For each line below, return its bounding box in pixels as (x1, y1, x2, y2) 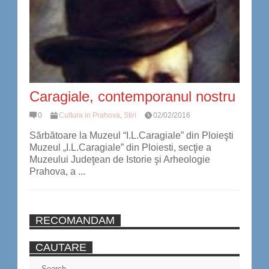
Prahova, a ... (29, 166, 85, 177)
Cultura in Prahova (59, 111, 120, 119)
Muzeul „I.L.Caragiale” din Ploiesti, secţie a (29, 142, 211, 153)
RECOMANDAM (35, 214, 115, 227)
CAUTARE (35, 241, 86, 254)
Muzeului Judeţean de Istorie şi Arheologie (29, 154, 210, 165)
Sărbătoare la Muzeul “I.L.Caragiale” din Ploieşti (29, 130, 234, 141)
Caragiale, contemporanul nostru (29, 88, 235, 104)
